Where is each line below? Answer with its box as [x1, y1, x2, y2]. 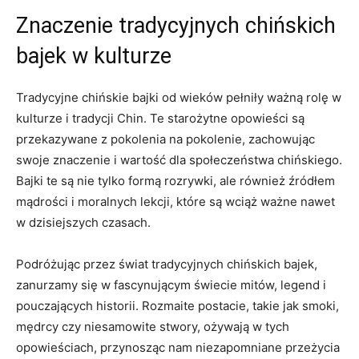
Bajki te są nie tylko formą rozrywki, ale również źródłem [16, 172, 335, 188]
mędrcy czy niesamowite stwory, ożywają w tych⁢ [16, 318, 289, 334]
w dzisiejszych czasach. [16, 214, 151, 230]
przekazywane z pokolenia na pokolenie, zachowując [16, 131, 315, 147]
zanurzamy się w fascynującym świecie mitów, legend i [16, 276, 326, 292]
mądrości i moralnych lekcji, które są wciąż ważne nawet [16, 193, 335, 209]
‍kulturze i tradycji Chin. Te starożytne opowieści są [16, 110, 305, 126]
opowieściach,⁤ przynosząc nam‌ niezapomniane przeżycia [16, 339, 340, 355]
